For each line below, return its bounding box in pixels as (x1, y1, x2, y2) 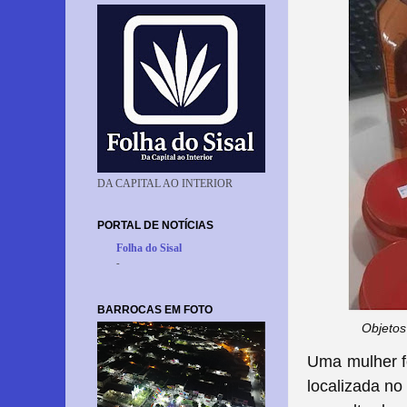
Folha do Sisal (116, 242, 182, 254)
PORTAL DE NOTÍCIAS (97, 218, 213, 232)
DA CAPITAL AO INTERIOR (97, 177, 233, 190)
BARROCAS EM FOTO (97, 303, 213, 316)
